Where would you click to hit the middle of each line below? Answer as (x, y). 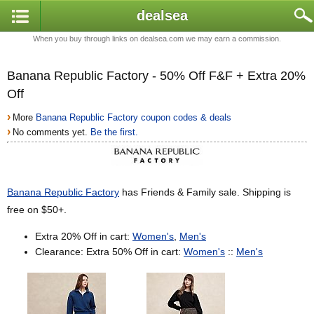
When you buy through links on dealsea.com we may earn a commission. (157, 39)
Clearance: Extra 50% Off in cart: (109, 252)
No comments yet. (52, 132)
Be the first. (115, 132)
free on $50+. (37, 210)
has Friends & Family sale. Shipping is (205, 192)
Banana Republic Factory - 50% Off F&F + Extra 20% (156, 76)
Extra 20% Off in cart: (84, 237)
